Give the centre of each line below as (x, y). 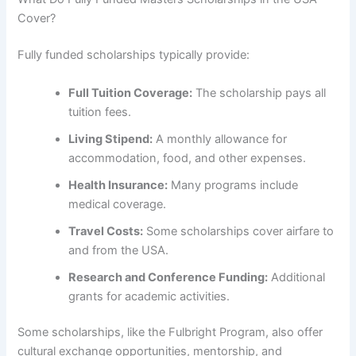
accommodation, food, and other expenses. (188, 158)
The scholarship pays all (259, 93)
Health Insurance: (118, 185)
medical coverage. (118, 204)
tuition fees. (100, 112)
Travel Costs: (106, 231)
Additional (297, 277)
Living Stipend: (111, 139)
